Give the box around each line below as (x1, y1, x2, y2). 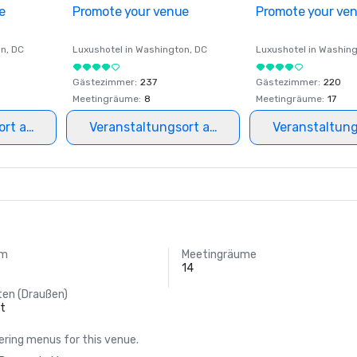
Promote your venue (73, 4, 189, 19)
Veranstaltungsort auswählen (88, 120, 268, 135)
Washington (135, 44, 190, 55)
